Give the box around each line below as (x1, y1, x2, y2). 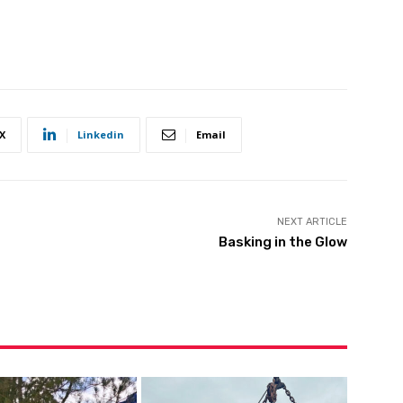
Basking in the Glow (218, 233, 347, 250)
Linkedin (77, 127, 124, 141)
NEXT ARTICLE (276, 215, 347, 228)
